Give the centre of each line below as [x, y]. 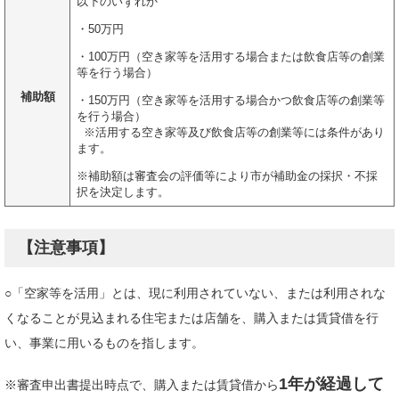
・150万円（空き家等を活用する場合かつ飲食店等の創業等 [230, 101]
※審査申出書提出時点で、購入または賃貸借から [142, 385]
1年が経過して [331, 384]
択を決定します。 [122, 192]
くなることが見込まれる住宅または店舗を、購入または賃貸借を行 [191, 318]
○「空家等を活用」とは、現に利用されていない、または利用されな [195, 293]
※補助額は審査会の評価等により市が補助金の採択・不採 [227, 176]
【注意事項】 [66, 248]
